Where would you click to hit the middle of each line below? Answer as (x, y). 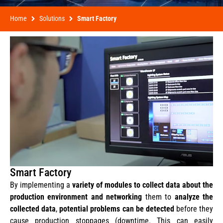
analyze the (194, 197)
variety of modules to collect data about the (143, 185)
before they (193, 209)
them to (158, 197)
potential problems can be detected (117, 209)
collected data (33, 209)
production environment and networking (76, 197)
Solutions (52, 18)
